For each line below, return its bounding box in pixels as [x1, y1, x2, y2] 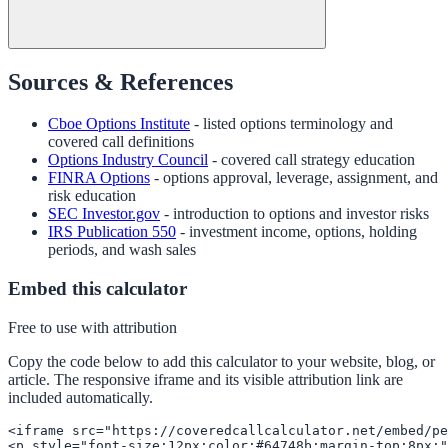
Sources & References [8, 68, 233, 95]
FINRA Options [48, 169, 150, 187]
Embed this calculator [8, 278, 187, 300]
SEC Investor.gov [48, 205, 160, 223]
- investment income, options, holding [180, 223, 417, 241]
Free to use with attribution [8, 318, 177, 336]
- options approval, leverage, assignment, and [154, 169, 438, 187]
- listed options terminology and [194, 115, 393, 133]
